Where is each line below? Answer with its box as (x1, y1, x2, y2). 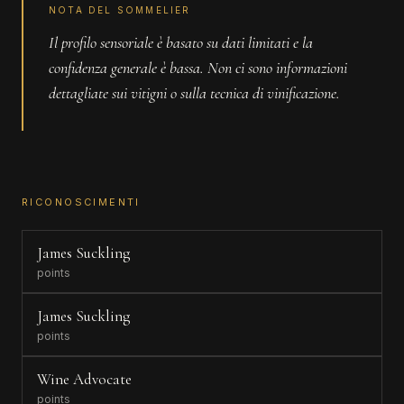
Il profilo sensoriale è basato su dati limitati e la (49, 32, 313, 52)
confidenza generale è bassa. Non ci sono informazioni (49, 58, 347, 78)
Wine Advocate (37, 370, 132, 389)
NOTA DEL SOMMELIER (49, 5, 191, 15)
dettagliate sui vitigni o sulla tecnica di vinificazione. (49, 83, 340, 103)
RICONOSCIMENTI (22, 196, 141, 208)
